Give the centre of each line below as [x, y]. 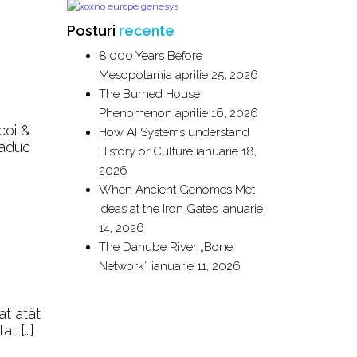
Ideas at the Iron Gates [158, 209]
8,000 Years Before [150, 56]
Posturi [92, 31]
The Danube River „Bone [165, 247]
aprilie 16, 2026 [216, 114]
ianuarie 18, [226, 152]
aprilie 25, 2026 [216, 75]
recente [146, 31]
